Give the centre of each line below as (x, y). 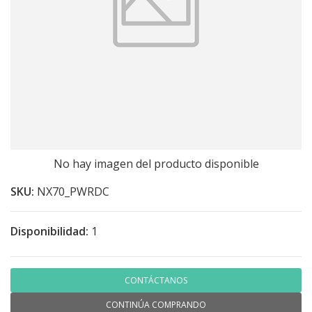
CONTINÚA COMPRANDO (156, 305)
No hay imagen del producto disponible (156, 164)
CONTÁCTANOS (156, 280)
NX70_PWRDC (73, 192)
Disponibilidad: (49, 231)
